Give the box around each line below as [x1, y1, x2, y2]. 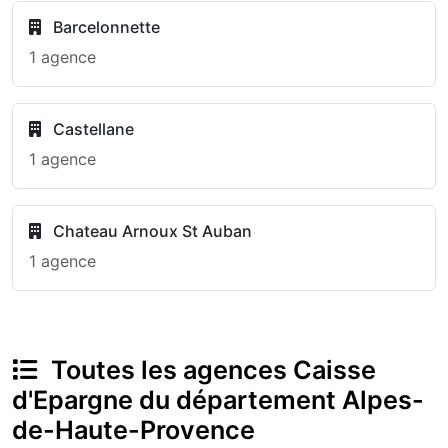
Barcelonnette [49, 17, 160, 37]
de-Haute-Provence [12, 415, 255, 445]
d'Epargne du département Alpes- [12, 385, 424, 415]
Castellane [49, 119, 134, 139]
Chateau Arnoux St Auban [49, 221, 252, 241]
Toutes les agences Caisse [45, 355, 376, 385]
